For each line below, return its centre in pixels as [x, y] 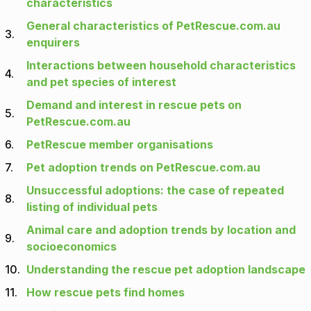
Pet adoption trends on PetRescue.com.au [143, 168]
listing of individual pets [92, 207]
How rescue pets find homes [106, 293]
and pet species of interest [101, 82]
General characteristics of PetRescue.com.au [153, 26]
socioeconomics [72, 247]
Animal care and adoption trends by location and [161, 230]
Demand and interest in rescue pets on [134, 105]
